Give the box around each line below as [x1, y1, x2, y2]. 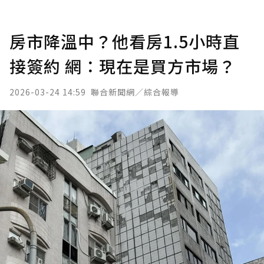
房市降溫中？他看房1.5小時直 [9, 29, 240, 53]
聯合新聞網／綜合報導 [91, 86, 179, 98]
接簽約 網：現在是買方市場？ [9, 54, 236, 78]
